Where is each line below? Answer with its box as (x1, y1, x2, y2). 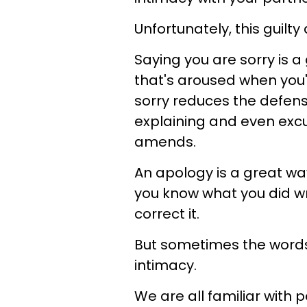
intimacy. (134, 255, 200, 275)
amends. (134, 132, 196, 151)
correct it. (134, 204, 199, 223)
